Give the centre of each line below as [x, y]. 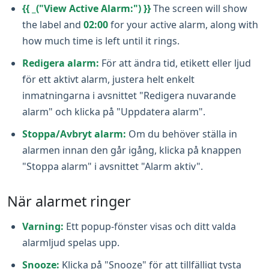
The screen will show [199, 8]
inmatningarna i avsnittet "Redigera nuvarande [129, 95]
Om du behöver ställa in [182, 134]
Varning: [43, 226]
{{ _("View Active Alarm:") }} [86, 8]
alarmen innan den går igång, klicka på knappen [132, 150]
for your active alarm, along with [183, 25]
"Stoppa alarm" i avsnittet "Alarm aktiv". [113, 166]
